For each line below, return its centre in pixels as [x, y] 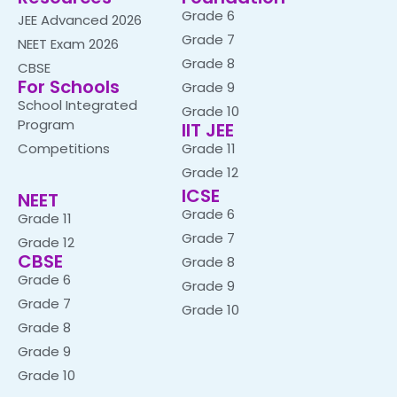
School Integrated [78, 105]
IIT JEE [207, 130]
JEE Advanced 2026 [80, 20]
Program [46, 125]
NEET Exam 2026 [68, 44]
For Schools [69, 87]
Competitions [64, 148]
